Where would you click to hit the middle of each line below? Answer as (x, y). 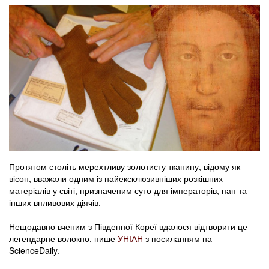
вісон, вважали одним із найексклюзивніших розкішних (116, 179)
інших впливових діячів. (55, 203)
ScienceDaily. (34, 251)
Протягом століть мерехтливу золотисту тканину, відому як (125, 167)
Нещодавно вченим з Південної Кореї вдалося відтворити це (128, 227)
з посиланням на (177, 239)
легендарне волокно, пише (62, 239)
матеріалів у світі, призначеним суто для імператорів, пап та (128, 191)
